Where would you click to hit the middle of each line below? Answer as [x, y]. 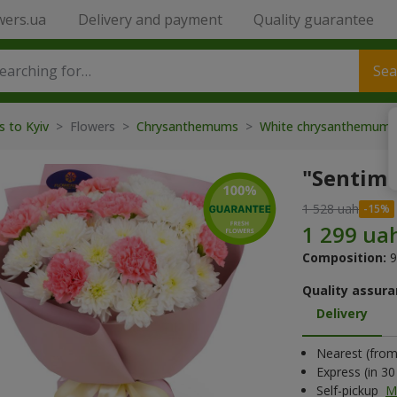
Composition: [344, 257]
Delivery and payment [150, 19]
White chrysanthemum [327, 126]
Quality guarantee [313, 19]
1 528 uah [331, 209]
